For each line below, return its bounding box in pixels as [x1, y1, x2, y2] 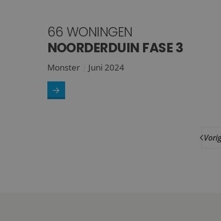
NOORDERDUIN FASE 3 [47, 39, 184, 57]
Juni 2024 [88, 62, 124, 74]
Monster [47, 62, 80, 74]
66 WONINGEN [47, 23, 133, 41]
